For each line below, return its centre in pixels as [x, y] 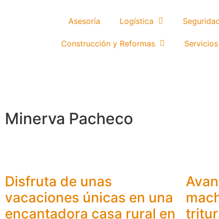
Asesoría [84, 21]
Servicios [201, 44]
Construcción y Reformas [108, 44]
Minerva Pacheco [69, 119]
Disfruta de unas [58, 181]
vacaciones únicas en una [89, 197]
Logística [136, 21]
